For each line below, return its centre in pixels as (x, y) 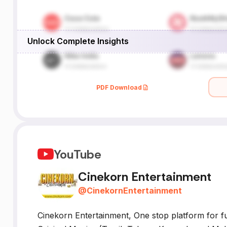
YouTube (77, 154)
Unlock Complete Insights (78, 41)
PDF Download (119, 87)
